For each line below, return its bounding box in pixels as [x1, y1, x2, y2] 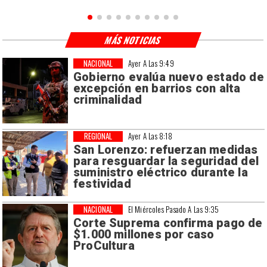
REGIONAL [83, 130, 113, 142]
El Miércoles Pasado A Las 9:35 [128, 203, 219, 215]
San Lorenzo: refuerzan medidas [73, 143, 258, 157]
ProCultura [73, 238, 135, 253]
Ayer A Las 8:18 [128, 130, 172, 142]
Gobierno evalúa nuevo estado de [73, 70, 264, 84]
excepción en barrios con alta [73, 81, 241, 95]
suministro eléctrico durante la [73, 166, 248, 180]
